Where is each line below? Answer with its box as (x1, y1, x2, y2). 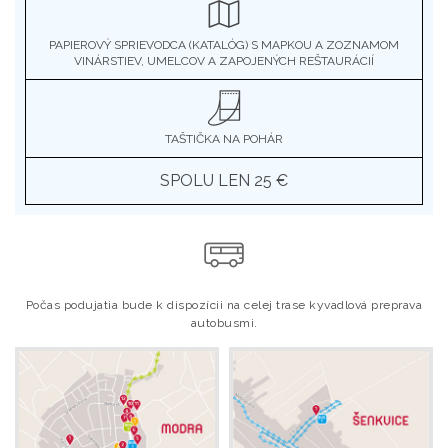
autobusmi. (190, 316, 258, 330)
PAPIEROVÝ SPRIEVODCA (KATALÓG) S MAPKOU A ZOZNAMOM (49, 38, 399, 52)
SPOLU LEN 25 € (160, 171, 288, 190)
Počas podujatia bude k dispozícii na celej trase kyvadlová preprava (25, 298, 423, 312)
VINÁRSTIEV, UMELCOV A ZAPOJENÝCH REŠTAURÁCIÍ (74, 54, 374, 68)
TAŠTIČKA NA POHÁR (165, 132, 283, 146)
